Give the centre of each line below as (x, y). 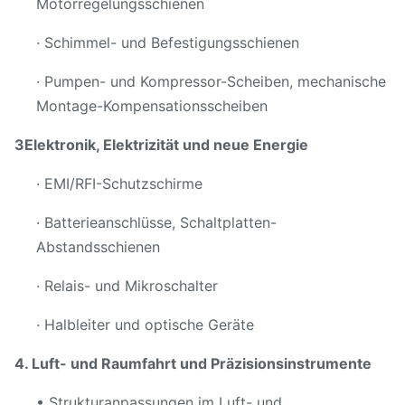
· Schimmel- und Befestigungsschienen (168, 42)
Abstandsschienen (98, 247)
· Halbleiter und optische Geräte (145, 325)
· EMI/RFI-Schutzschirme (119, 184)
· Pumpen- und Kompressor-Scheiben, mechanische (211, 81)
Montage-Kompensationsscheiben (152, 106)
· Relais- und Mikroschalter (127, 286)
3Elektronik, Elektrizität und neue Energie (161, 145)
